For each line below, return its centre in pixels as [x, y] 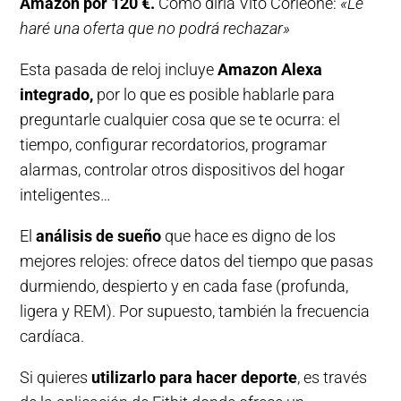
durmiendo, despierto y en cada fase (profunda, [184, 286]
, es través [333, 378]
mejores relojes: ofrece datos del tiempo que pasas [197, 261]
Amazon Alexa [270, 70]
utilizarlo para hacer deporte [195, 378]
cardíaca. [52, 337]
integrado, [57, 95]
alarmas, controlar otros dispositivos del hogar [183, 170]
